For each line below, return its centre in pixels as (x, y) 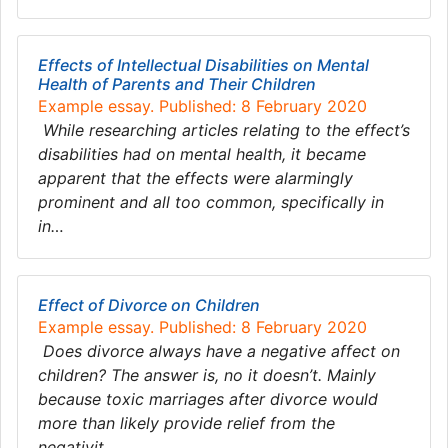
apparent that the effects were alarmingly (195, 178)
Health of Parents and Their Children (177, 84)
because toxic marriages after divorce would (208, 399)
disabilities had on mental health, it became (202, 154)
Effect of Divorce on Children (149, 305)
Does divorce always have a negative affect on (219, 351)
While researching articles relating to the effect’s (224, 130)
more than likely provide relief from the (186, 423)
